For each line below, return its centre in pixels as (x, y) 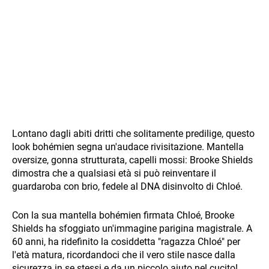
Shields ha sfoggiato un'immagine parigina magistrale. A (132, 228)
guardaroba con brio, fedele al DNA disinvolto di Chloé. (127, 186)
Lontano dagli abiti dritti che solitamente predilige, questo (133, 133)
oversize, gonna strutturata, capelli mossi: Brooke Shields (132, 160)
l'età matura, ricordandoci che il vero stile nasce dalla (124, 255)
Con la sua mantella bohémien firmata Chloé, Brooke (123, 215)
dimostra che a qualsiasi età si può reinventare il (114, 173)
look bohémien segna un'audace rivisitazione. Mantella (128, 147)
